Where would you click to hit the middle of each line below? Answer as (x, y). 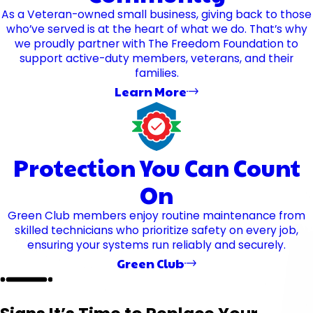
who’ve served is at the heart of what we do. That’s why (156, 29)
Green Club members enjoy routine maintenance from (156, 216)
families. (156, 73)
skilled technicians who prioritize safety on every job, (156, 231)
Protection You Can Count (156, 168)
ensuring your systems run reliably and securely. (156, 245)
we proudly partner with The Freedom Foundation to (156, 44)
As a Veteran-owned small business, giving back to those (156, 14)
